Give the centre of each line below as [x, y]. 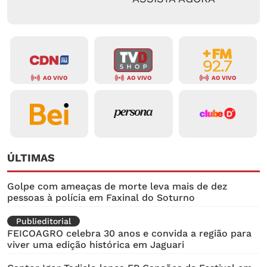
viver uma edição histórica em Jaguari [96, 245]
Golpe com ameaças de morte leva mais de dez [117, 187]
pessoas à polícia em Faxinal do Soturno [101, 198]
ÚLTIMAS [31, 158]
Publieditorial [44, 221]
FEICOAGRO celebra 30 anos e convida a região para [129, 234]
